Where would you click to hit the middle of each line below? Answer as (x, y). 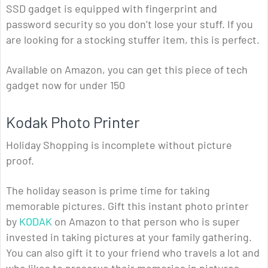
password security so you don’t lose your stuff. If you (130, 24)
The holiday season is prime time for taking (108, 191)
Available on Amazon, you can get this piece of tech (127, 70)
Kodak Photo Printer (73, 122)
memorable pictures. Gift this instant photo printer (127, 206)
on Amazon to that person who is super (146, 222)
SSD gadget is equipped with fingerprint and (112, 9)
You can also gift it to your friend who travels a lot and (133, 253)
